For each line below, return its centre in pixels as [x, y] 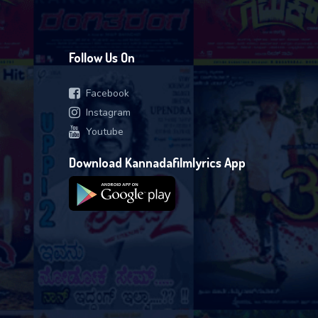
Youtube [102, 132]
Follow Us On [102, 57]
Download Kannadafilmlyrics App [157, 163]
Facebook [105, 93]
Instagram [105, 113]
